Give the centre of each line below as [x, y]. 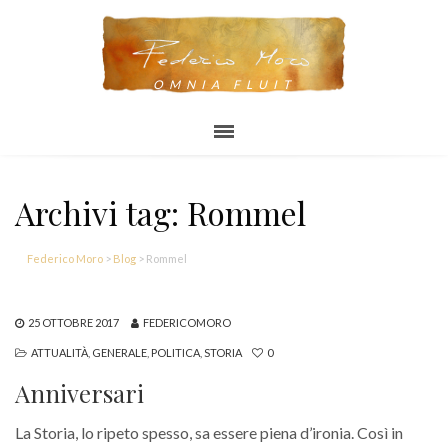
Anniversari [79, 393]
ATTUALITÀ [59, 353]
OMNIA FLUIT [224, 85]
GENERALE [119, 353]
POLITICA [175, 353]
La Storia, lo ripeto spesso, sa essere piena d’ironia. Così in [209, 433]
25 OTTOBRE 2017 [73, 323]
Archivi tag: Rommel [160, 213]
